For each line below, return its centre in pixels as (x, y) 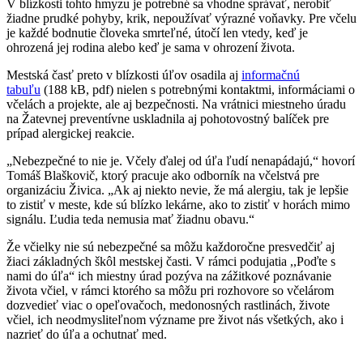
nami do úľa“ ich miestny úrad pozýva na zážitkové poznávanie (169, 275)
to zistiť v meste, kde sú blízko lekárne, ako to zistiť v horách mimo (178, 204)
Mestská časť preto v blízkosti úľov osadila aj (124, 75)
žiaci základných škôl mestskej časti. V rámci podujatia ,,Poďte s (171, 261)
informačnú (271, 75)
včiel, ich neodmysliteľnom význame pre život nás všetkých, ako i (175, 319)
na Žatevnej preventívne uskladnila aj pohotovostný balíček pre (168, 118)
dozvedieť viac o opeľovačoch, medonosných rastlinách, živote (168, 305)
